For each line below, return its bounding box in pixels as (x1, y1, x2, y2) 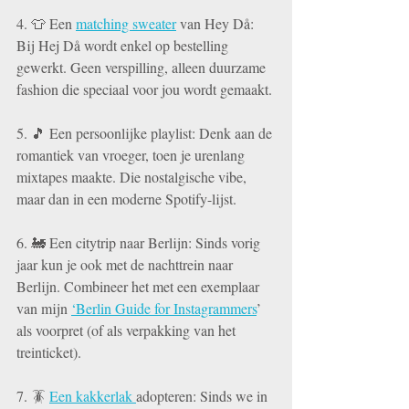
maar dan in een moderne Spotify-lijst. (16, 189, 236, 208)
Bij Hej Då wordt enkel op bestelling (16, 36, 232, 55)
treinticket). (16, 342, 81, 362)
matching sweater (76, 14, 176, 33)
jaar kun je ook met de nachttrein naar (16, 255, 236, 274)
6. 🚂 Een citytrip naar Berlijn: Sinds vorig (16, 233, 264, 252)
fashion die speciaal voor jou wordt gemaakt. (16, 79, 276, 99)
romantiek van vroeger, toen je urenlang (16, 145, 248, 164)
